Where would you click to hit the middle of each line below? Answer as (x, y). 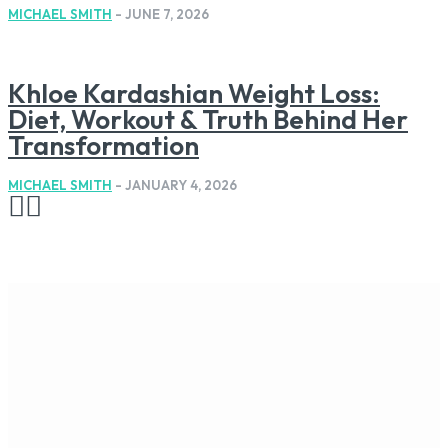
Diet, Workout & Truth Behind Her (208, 119)
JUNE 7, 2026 (167, 13)
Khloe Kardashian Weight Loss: (194, 93)
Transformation (103, 145)
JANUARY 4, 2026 (181, 184)
